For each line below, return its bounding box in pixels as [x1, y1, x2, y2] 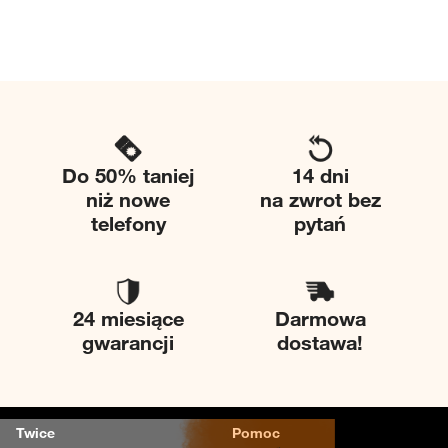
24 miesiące [72, 306, 184, 332]
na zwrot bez [259, 186, 381, 212]
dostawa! [277, 330, 363, 356]
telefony [90, 210, 166, 236]
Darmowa [274, 306, 366, 332]
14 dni [291, 162, 349, 188]
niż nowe [86, 186, 170, 212]
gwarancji [82, 330, 174, 356]
